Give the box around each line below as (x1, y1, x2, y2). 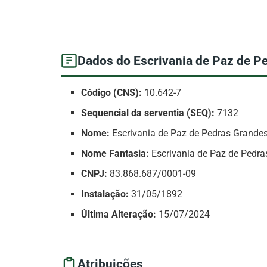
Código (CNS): (81, 87, 142, 99)
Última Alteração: (81, 209, 157, 221)
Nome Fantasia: (81, 148, 150, 160)
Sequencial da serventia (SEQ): (81, 107, 215, 119)
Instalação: (81, 188, 129, 200)
